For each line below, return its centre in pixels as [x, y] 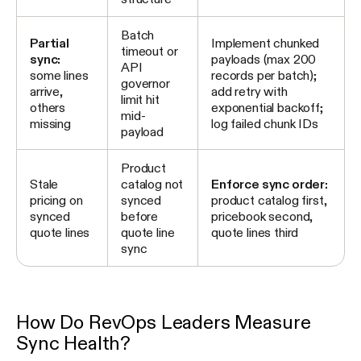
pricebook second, [262, 216]
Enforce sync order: [270, 183]
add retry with [249, 91]
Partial [50, 42]
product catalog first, [269, 199]
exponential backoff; [267, 107]
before [140, 216]
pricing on [56, 199]
